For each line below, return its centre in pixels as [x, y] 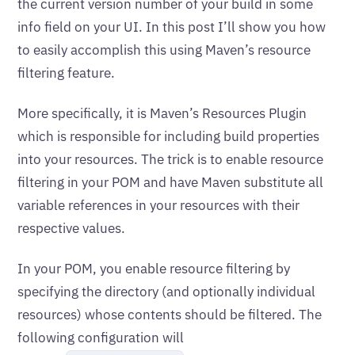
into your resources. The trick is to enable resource [170, 159]
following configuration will [101, 338]
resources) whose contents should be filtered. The [170, 315]
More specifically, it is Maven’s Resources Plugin [162, 113]
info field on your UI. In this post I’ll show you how [172, 27]
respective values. [71, 228]
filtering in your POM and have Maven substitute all [170, 182]
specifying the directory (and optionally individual [166, 292]
